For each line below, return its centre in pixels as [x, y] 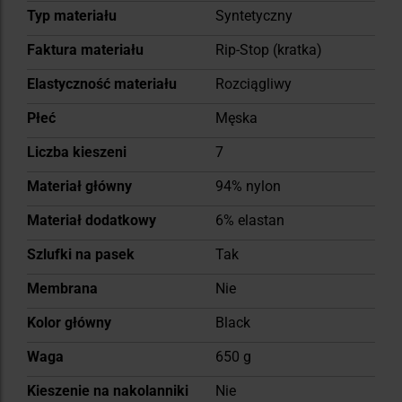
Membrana [62, 288]
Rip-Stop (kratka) [269, 49]
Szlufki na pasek [81, 254]
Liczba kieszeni [77, 152]
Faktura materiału [85, 49]
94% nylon [248, 186]
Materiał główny [79, 186]
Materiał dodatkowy [92, 220]
